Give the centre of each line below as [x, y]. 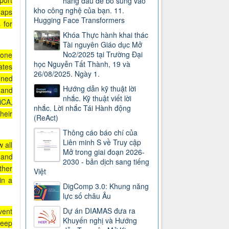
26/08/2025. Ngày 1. [67, 74]
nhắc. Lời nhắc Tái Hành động [83, 108]
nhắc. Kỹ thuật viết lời [97, 98]
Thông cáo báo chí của [100, 133]
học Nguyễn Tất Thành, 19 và [82, 64]
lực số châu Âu [87, 196]
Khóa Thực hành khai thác [106, 35]
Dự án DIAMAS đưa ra [99, 211]
